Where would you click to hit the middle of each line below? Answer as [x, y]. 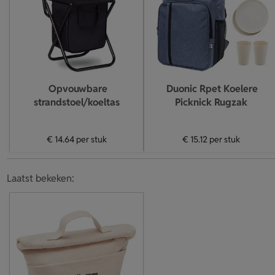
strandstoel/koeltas [76, 102]
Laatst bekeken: [40, 178]
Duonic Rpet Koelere [212, 89]
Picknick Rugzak [211, 102]
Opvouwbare [78, 89]
